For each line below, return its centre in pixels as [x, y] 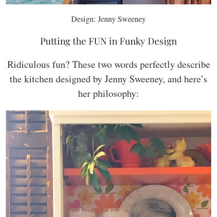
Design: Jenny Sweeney [108, 19]
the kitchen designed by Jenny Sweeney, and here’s [108, 78]
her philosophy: [108, 93]
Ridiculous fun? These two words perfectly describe [108, 64]
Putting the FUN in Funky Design [108, 40]
